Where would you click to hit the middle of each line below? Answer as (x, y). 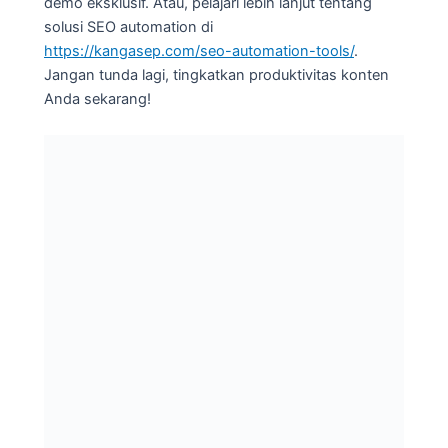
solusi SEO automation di (128, 27)
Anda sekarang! (97, 99)
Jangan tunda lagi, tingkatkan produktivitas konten (216, 75)
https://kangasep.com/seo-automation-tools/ (199, 51)
